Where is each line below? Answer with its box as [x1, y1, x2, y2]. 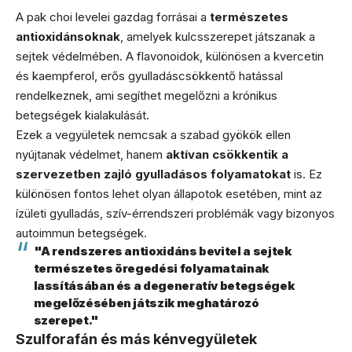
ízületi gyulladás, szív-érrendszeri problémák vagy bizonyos [16, 206, 335, 221]
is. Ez [291, 167, 322, 181]
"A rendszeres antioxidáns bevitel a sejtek [33, 244, 291, 258]
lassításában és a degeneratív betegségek [33, 278, 295, 293]
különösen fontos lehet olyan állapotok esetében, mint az [16, 186, 322, 201]
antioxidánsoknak [16, 29, 120, 44]
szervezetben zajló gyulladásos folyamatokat [16, 167, 291, 181]
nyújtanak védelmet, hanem [16, 147, 166, 162]
